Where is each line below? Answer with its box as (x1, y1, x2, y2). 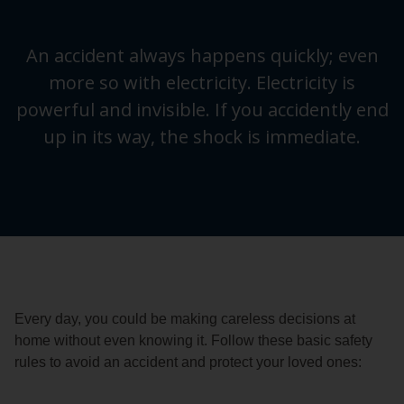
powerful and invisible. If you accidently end (15, 97, 389, 123)
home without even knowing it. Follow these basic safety (14, 333, 372, 349)
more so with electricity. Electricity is (49, 70, 355, 96)
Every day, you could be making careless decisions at (14, 311, 355, 327)
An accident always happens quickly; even (25, 43, 379, 69)
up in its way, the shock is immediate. (43, 124, 361, 150)
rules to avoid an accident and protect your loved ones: (14, 354, 362, 371)
